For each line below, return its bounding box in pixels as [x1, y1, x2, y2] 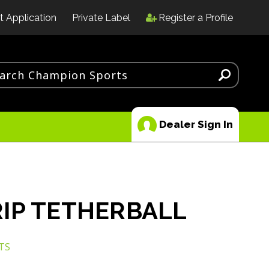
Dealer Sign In [157, 118, 233, 131]
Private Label [71, 12, 130, 23]
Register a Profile [158, 12, 233, 23]
